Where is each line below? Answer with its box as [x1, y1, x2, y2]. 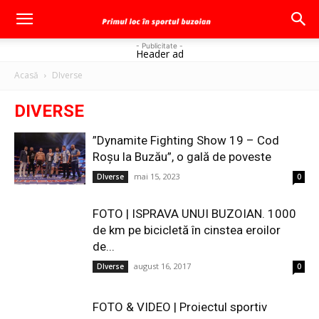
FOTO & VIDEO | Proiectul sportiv [93, 300, 267, 314]
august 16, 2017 [134, 261, 191, 271]
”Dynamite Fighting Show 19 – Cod [93, 133, 279, 147]
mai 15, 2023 [134, 171, 180, 182]
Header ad [135, 47, 184, 61]
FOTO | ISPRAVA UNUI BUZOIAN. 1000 [93, 206, 296, 221]
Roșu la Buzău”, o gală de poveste [93, 150, 271, 164]
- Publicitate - [136, 41, 183, 50]
